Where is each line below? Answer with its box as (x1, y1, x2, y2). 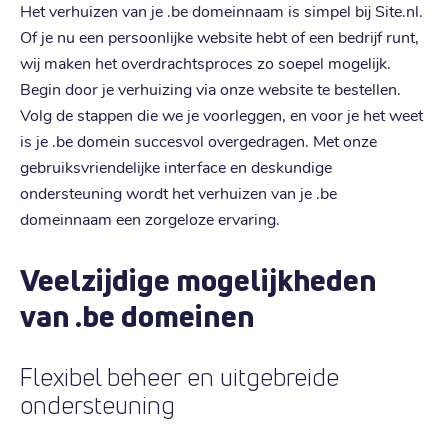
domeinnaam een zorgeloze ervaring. (20, 207, 280, 229)
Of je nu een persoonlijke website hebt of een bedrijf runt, (20, 25, 419, 47)
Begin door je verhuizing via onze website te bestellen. (20, 77, 401, 99)
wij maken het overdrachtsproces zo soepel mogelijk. (20, 51, 391, 73)
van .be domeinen (20, 295, 255, 336)
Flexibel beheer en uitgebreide (20, 362, 339, 392)
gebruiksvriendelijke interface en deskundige (20, 155, 332, 177)
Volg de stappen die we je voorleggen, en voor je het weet (20, 103, 423, 125)
